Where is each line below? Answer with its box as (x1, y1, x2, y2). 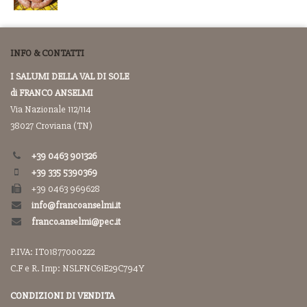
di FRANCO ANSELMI (10, 87, 93, 99)
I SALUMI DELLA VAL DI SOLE (10, 71, 129, 82)
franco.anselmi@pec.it (32, 216, 121, 228)
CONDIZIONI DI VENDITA (10, 290, 114, 302)
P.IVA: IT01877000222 (10, 246, 95, 258)
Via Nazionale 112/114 (10, 103, 91, 115)
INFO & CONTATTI (10, 47, 84, 59)
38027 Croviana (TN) (10, 120, 93, 132)
